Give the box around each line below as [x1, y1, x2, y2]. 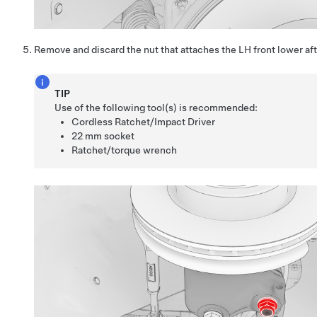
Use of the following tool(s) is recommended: [54, 102, 258, 114]
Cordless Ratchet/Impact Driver [71, 116, 216, 128]
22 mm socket [71, 130, 135, 142]
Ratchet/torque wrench [71, 144, 178, 156]
